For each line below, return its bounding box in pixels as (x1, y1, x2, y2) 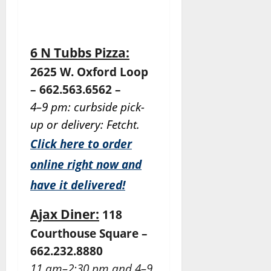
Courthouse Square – (30, 226, 148, 241)
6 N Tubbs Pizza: (30, 44, 129, 62)
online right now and (30, 157, 142, 172)
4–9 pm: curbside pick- (30, 99, 145, 115)
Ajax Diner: (30, 205, 99, 223)
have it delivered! (30, 177, 125, 193)
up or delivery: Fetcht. (30, 117, 140, 132)
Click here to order (30, 136, 132, 152)
